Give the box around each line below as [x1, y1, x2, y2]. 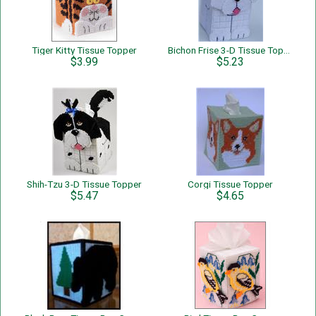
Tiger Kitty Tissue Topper [32, 44, 137, 56]
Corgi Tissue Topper [188, 178, 273, 190]
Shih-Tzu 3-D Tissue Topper [27, 178, 142, 190]
